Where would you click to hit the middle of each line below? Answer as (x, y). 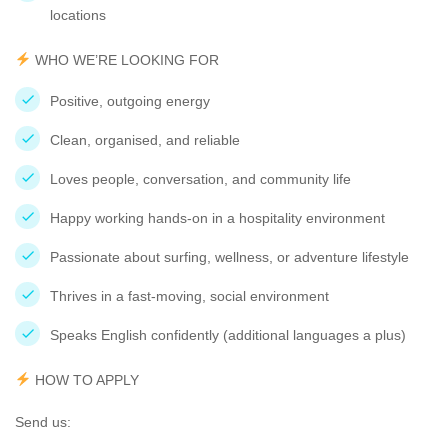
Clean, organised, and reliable (145, 140)
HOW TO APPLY (84, 380)
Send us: (43, 422)
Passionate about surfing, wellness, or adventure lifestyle (229, 257)
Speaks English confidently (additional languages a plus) (228, 335)
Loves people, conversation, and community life (200, 179)
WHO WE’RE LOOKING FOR (124, 60)
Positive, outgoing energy (130, 101)
